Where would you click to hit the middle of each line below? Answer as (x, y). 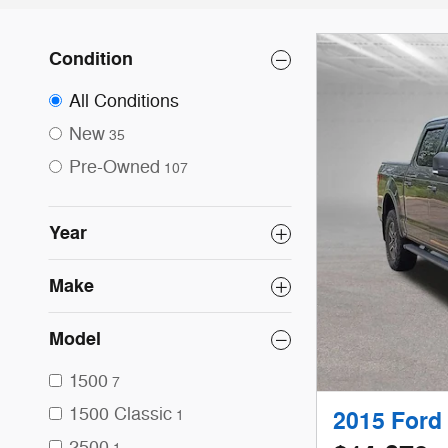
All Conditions (124, 101)
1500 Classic (120, 414)
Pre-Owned (114, 167)
